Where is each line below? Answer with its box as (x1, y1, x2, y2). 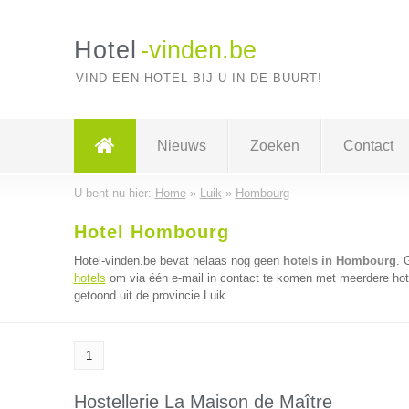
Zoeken (249, 138, 299, 153)
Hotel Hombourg (73, 222, 229, 242)
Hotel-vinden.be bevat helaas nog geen (73, 254, 283, 267)
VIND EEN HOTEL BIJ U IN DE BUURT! (75, 71, 322, 85)
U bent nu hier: (73, 186, 155, 200)
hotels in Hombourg (282, 254, 396, 267)
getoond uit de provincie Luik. (73, 288, 229, 302)
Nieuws (156, 138, 206, 153)
